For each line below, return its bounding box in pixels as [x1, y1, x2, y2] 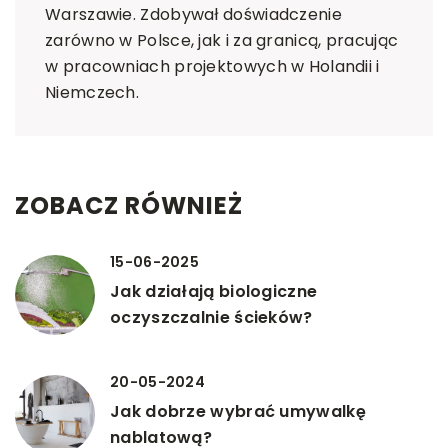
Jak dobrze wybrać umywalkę [110, 399, 366, 423]
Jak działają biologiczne [110, 279, 318, 303]
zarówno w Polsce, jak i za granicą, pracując [45, 28, 399, 52]
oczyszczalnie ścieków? [110, 305, 313, 329]
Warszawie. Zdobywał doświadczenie [45, 2, 342, 26]
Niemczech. [45, 80, 140, 104]
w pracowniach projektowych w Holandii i [45, 54, 380, 78]
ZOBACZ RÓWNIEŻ [15, 188, 243, 222]
